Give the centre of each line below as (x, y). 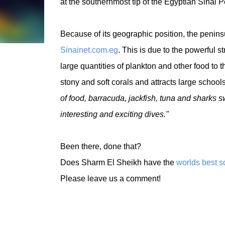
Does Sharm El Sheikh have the (118, 162)
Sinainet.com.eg (89, 50)
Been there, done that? (100, 146)
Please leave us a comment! (110, 179)
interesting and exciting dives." (114, 114)
